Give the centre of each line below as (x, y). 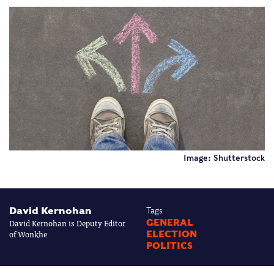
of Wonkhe (28, 234)
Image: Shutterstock (224, 158)
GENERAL (170, 223)
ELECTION (172, 235)
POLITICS (169, 246)
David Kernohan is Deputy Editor (67, 223)
